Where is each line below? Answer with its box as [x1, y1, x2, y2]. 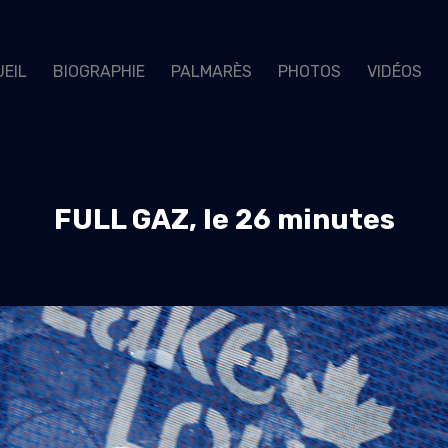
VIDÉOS [367, 61, 422, 81]
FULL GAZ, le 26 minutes [53, 203, 395, 236]
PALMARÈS [171, 61, 252, 81]
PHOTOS [278, 61, 341, 81]
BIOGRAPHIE [53, 61, 145, 81]
